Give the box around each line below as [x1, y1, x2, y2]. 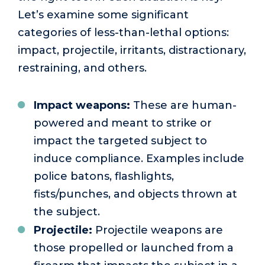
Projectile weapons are [92, 224, 223, 237]
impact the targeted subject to [34, 134, 207, 148]
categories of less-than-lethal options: [18, 25, 229, 39]
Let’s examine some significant [18, 8, 189, 21]
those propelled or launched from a [34, 241, 234, 255]
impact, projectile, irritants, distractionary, [18, 43, 246, 57]
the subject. [34, 205, 100, 219]
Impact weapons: [34, 99, 130, 112]
